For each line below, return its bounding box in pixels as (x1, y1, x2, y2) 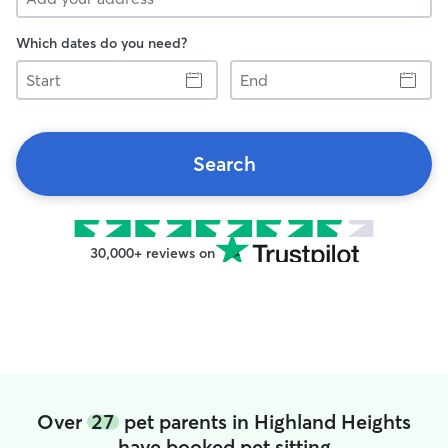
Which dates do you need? (16, 34, 187, 52)
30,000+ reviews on (89, 244, 215, 262)
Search (192, 151, 256, 176)
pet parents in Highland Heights (119, 409, 411, 434)
